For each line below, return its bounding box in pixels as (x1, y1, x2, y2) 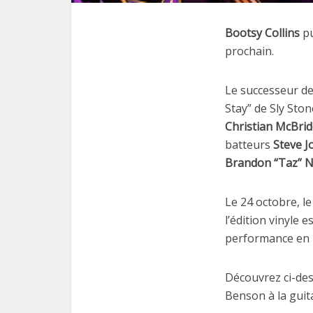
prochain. (225, 43, 274, 59)
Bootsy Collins (225, 25, 300, 41)
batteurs (225, 137, 270, 153)
